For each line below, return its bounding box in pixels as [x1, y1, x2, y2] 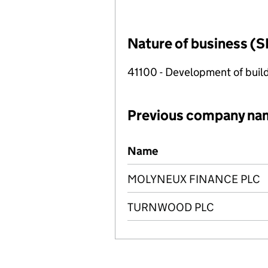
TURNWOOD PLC [127, 200, 214, 214]
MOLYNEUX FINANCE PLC [127, 172, 260, 186]
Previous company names [130, 137, 254, 151]
